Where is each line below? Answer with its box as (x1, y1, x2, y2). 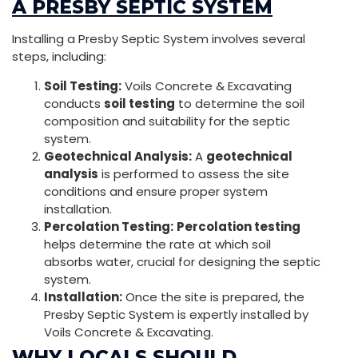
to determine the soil (175, 95, 304, 112)
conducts (44, 95, 104, 112)
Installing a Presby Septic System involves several (12, 30, 305, 47)
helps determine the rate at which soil (44, 236, 271, 253)
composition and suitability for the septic (44, 113, 290, 129)
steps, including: (12, 48, 106, 65)
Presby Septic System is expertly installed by (44, 306, 308, 323)
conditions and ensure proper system (44, 183, 268, 200)
